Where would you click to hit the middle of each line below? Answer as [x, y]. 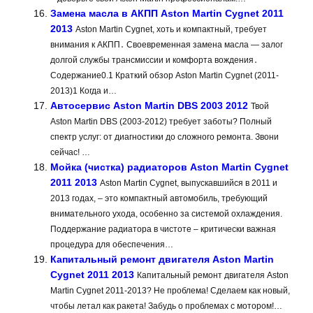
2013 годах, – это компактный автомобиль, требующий [159, 199]
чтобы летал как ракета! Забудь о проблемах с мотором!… [166, 306]
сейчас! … [70, 153]
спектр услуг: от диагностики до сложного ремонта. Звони [165, 137]
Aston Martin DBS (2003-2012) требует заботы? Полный [161, 122]
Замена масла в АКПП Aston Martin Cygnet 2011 [167, 14]
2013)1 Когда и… [83, 91]
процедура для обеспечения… [112, 245]
